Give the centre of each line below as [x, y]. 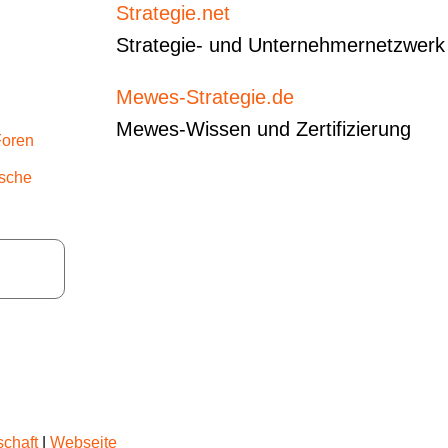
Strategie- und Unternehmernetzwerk [281, 44]
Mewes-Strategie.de [205, 96]
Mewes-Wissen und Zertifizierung [264, 128]
